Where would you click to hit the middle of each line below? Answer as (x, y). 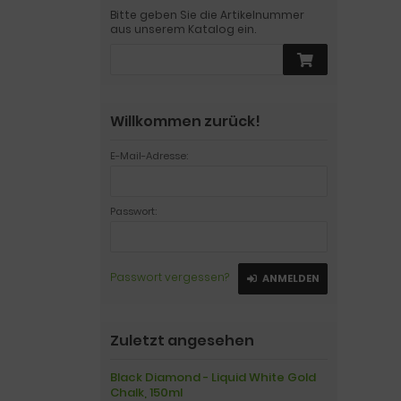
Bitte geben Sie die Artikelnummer (207, 15)
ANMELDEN (290, 278)
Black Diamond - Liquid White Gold (213, 377)
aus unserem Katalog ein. (183, 29)
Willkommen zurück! (185, 121)
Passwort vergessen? (170, 277)
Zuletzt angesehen (182, 341)
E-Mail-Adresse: (149, 156)
